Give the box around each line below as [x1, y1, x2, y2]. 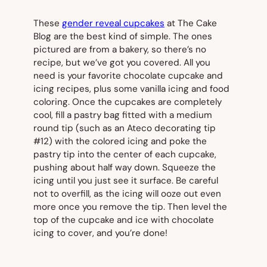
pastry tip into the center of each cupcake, [33, 148, 216, 161]
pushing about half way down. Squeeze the [33, 162, 216, 174]
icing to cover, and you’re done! [33, 227, 167, 240]
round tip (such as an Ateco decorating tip [33, 122, 216, 135]
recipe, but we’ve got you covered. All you [33, 57, 210, 69]
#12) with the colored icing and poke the [33, 135, 207, 148]
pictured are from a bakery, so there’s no [33, 44, 206, 56]
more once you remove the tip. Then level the [33, 201, 227, 213]
